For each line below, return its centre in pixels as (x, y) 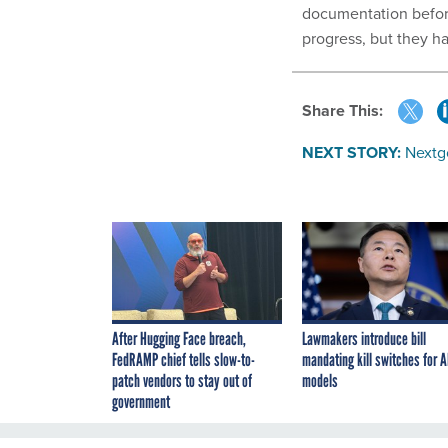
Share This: (347, 111)
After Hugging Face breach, (179, 339)
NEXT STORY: (351, 153)
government (141, 402)
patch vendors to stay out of (182, 381)
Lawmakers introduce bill (364, 339)
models (320, 381)
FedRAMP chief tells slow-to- (183, 360)
